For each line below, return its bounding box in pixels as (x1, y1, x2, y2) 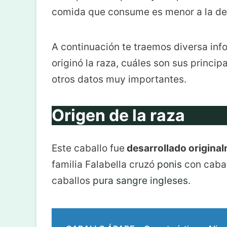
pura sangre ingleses (93, 174, 188, 186)
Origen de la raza (52, 105, 185, 125)
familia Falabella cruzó (52, 158, 157, 170)
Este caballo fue (52, 142, 125, 154)
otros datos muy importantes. (52, 73, 186, 85)
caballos (52, 174, 93, 186)
